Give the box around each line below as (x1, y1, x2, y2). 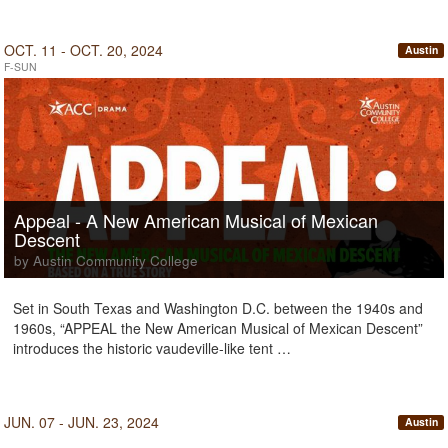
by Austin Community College (14, 251, 198, 270)
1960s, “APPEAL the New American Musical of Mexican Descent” (13, 318, 423, 338)
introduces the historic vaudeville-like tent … (13, 338, 291, 358)
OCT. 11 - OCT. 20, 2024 (4, 40, 163, 60)
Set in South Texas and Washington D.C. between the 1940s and (13, 298, 423, 318)
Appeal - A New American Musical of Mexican (14, 207, 378, 233)
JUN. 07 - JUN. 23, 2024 (4, 412, 159, 432)
